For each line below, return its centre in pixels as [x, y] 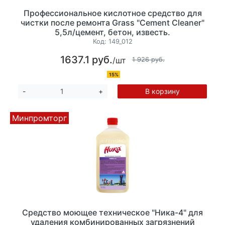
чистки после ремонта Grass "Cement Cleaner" [113, 23]
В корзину [162, 91]
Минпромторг [39, 118]
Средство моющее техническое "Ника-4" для [113, 212]
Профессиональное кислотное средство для [113, 13]
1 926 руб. [148, 60]
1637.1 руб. [86, 60]
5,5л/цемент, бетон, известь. [113, 32]
